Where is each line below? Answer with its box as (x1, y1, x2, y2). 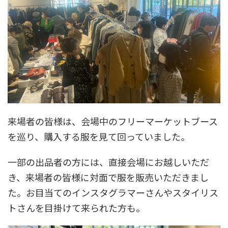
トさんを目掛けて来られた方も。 (8, 201, 145, 214)
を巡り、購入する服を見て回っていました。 (8, 129, 190, 143)
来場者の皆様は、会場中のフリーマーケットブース (8, 114, 218, 128)
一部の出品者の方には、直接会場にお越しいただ (8, 155, 209, 168)
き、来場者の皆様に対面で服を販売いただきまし (8, 170, 209, 184)
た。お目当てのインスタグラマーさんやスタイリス (8, 185, 218, 199)
